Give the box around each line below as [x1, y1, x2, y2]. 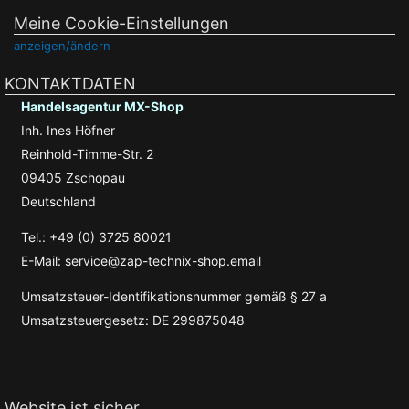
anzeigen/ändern [14, 37, 110, 53]
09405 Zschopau [21, 169, 125, 185]
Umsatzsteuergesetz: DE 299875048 [21, 311, 245, 328]
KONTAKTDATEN [5, 73, 136, 93]
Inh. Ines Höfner [21, 121, 115, 138]
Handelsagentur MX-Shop [21, 98, 184, 114]
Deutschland [21, 193, 96, 209]
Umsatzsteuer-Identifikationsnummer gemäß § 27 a [21, 288, 327, 304]
